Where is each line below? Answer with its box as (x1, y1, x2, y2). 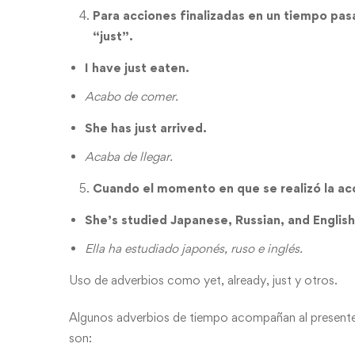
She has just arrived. (85, 120, 210, 136)
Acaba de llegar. (85, 149, 176, 164)
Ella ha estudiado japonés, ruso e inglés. (85, 241, 306, 256)
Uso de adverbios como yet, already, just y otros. (69, 273, 341, 288)
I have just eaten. (85, 60, 189, 75)
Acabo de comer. (85, 89, 181, 104)
